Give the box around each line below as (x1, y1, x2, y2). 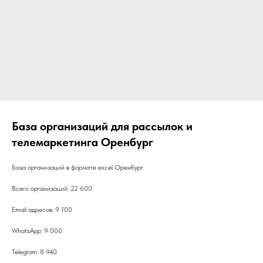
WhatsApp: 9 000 (12, 227, 62, 235)
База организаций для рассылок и (12, 119, 193, 134)
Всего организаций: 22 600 (12, 184, 92, 193)
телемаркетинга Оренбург (12, 135, 153, 150)
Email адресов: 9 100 (12, 205, 72, 214)
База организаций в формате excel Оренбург (12, 163, 143, 172)
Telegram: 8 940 (12, 248, 57, 257)
